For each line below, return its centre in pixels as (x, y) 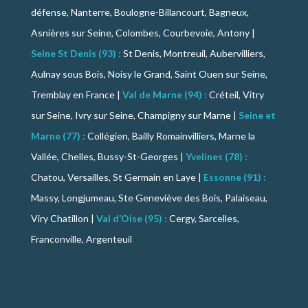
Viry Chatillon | (63, 218)
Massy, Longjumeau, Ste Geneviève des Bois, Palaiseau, (149, 197)
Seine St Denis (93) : (76, 53)
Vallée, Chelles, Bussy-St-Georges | (108, 156)
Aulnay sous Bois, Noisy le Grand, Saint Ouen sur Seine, (149, 74)
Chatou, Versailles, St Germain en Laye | (117, 177)
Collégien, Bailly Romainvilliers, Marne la (170, 135)
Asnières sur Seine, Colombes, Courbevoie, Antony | (143, 32)
